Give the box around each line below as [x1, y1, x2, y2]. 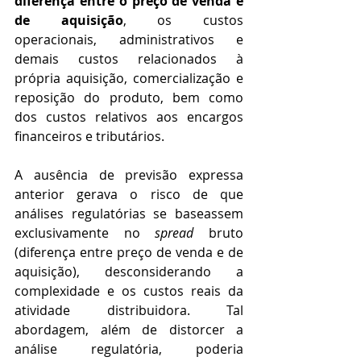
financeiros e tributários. [15, 127, 164, 146]
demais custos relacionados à [15, 50, 243, 68]
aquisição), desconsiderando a [15, 263, 243, 281]
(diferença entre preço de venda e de [15, 243, 243, 262]
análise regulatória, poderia [15, 340, 243, 359]
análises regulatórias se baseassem [15, 205, 243, 223]
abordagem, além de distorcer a [15, 321, 243, 339]
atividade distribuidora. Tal [15, 301, 243, 320]
